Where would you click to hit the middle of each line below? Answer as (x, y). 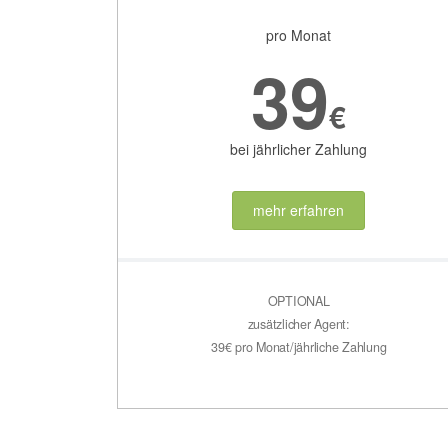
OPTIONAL (298, 300)
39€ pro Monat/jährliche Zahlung (299, 346)
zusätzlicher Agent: (298, 323)
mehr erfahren (299, 210)
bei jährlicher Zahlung (299, 149)
